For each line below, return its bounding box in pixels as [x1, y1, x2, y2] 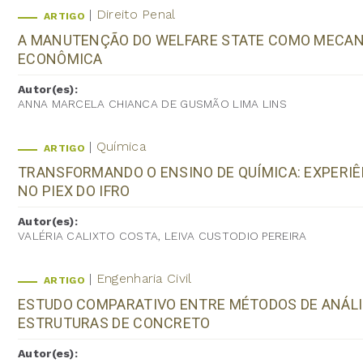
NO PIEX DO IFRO [18, 181, 130, 199]
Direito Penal [96, 6, 176, 22]
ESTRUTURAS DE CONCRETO [18, 314, 211, 331]
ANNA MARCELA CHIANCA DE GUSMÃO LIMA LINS [18, 96, 287, 110]
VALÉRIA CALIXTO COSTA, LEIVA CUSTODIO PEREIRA [18, 228, 307, 242]
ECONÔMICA [18, 49, 103, 67]
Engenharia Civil [96, 270, 192, 286]
